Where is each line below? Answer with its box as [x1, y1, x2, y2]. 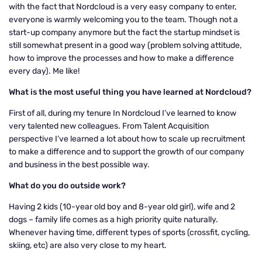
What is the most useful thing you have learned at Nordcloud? [9, 87, 251, 97]
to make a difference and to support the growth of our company [9, 147, 244, 157]
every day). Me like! [9, 66, 81, 76]
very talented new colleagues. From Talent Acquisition [9, 121, 209, 131]
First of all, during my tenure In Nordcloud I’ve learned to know [9, 108, 236, 118]
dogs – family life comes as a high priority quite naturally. [9, 215, 218, 225]
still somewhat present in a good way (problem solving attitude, [9, 40, 242, 50]
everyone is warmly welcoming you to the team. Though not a [9, 15, 238, 25]
